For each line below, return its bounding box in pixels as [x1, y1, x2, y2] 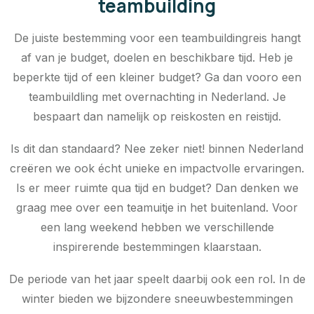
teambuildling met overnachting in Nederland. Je [28, 90, 286, 104]
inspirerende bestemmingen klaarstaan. [53, 240, 261, 254]
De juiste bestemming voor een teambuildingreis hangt [13, 31, 301, 46]
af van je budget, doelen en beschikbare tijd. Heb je [21, 50, 293, 65]
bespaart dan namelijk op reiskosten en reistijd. [33, 109, 281, 124]
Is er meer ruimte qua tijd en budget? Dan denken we [15, 181, 299, 196]
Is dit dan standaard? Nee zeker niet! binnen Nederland [11, 142, 303, 156]
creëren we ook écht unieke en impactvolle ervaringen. [10, 161, 304, 176]
